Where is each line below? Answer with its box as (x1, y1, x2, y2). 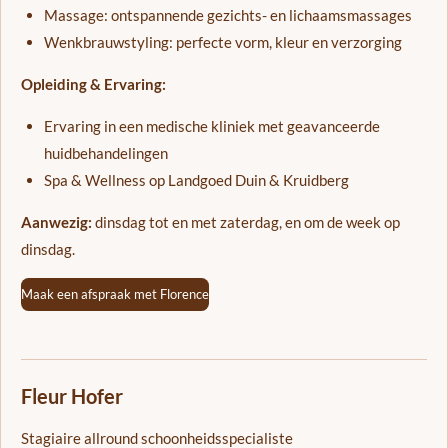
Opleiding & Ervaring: (21, 74, 166, 93)
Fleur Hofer (21, 384, 123, 409)
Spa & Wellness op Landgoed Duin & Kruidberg (43, 170, 349, 189)
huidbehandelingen (43, 143, 168, 162)
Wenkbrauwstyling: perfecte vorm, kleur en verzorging (43, 32, 402, 51)
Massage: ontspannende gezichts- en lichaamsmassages (43, 5, 412, 24)
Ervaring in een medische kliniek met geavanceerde (43, 116, 380, 135)
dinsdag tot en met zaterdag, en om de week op (92, 212, 400, 231)
